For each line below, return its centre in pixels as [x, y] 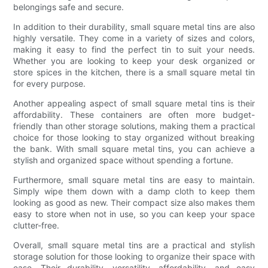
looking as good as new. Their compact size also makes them [134, 202]
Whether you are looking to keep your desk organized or [134, 60]
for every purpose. [50, 83]
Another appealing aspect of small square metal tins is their [134, 103]
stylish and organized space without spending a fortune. [124, 160]
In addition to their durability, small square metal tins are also [134, 26]
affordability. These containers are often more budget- [134, 114]
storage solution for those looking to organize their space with [134, 256]
